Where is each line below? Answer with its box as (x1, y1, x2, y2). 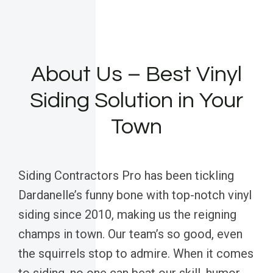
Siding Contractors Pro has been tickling (18, 168, 234, 183)
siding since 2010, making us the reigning (18, 207, 236, 222)
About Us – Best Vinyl (31, 62, 242, 86)
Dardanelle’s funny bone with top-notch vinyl (18, 187, 252, 202)
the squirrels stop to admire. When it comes (18, 246, 253, 261)
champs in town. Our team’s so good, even (18, 226, 243, 241)
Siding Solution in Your (30, 88, 243, 112)
